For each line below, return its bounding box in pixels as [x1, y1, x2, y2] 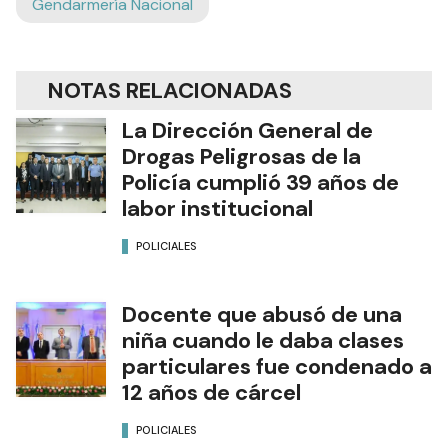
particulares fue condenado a [122, 352, 432, 382]
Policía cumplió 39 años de [122, 168, 399, 198]
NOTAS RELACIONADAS [48, 76, 292, 106]
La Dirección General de [122, 116, 373, 146]
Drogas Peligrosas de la [122, 142, 361, 172]
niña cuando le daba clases [122, 326, 404, 356]
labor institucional [122, 194, 313, 224]
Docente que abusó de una [122, 300, 402, 330]
